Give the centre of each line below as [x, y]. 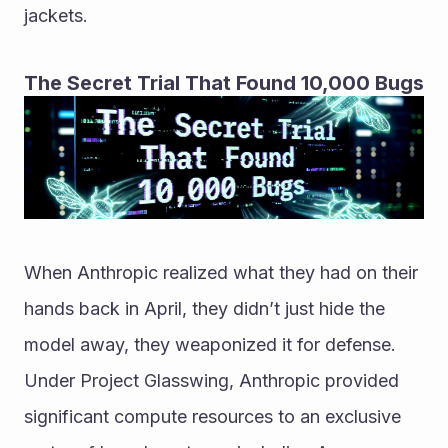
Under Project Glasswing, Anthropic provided [211, 380]
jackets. [56, 15]
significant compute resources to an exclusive [212, 416]
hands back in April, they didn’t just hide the [204, 308]
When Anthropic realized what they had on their [221, 272]
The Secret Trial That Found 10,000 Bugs [224, 83]
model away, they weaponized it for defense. [210, 344]
